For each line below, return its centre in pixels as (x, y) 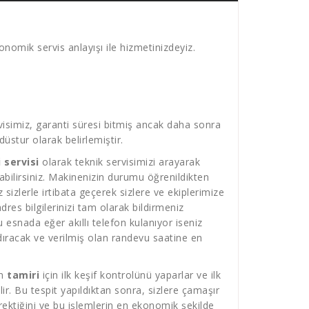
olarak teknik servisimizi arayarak (119, 162)
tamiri (21, 275)
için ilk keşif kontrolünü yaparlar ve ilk (130, 275)
